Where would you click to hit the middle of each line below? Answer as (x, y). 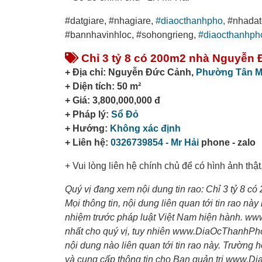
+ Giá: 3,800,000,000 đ (113, 100)
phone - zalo (227, 142)
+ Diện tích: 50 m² (103, 86)
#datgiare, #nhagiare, (110, 20)
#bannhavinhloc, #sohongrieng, (132, 35)
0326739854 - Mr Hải (155, 142)
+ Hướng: (87, 128)
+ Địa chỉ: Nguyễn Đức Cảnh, (130, 72)
